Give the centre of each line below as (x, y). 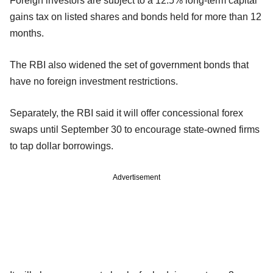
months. (27, 33)
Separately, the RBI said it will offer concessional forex (126, 113)
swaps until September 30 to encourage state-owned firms (135, 129)
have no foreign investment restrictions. (94, 81)
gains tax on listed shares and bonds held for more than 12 (136, 16)
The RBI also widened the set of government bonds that (129, 65)
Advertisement (136, 177)
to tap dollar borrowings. (62, 146)
